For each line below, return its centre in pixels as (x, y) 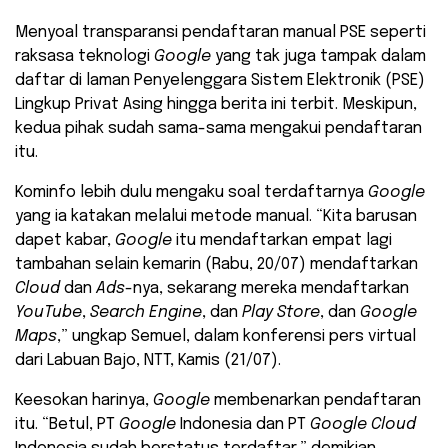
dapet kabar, (65, 241)
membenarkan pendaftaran (317, 401)
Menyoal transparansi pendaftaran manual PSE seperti (220, 33)
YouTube (48, 313)
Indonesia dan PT (245, 425)
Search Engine (146, 313)
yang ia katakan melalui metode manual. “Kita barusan (216, 217)
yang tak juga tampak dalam (320, 57)
